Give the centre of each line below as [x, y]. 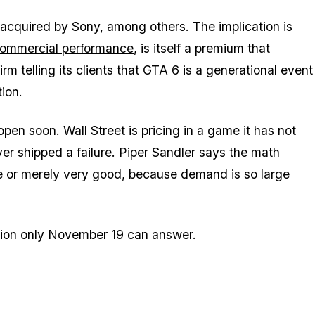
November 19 [86, 234]
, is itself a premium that [202, 48]
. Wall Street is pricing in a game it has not [176, 130]
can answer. [160, 234]
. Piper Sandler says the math [196, 152]
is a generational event [246, 70]
